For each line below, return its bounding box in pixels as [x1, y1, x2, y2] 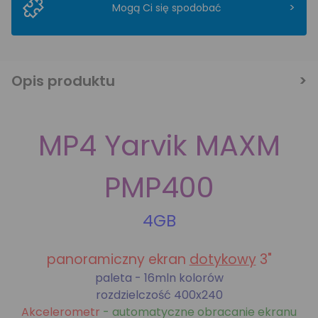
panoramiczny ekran [46, 250, 190, 269]
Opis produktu [11, 71, 115, 91]
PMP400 [104, 168, 214, 207]
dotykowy [189, 250, 256, 269]
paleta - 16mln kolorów [94, 270, 224, 286]
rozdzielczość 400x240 [95, 287, 223, 303]
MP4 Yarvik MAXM [38, 126, 280, 165]
